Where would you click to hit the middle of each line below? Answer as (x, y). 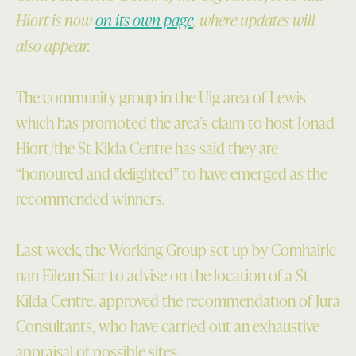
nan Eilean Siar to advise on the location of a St (163, 275)
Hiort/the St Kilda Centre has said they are (147, 147)
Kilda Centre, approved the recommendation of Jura (178, 301)
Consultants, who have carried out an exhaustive (168, 326)
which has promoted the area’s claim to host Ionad (175, 122)
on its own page (144, 20)
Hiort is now (56, 20)
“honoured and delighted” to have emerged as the (172, 173)
